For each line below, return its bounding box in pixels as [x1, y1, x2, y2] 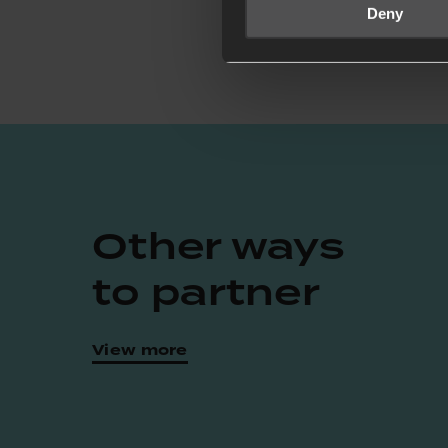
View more [92, 339, 188, 361]
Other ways [92, 219, 346, 273]
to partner [92, 265, 320, 319]
